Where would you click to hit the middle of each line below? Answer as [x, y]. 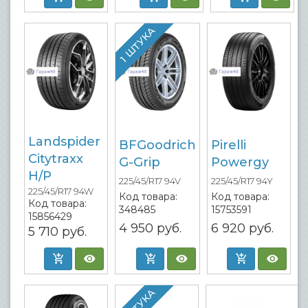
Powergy [240, 162]
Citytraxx [56, 159]
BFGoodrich [157, 145]
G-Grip [140, 162]
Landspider [64, 142]
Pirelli [229, 145]
